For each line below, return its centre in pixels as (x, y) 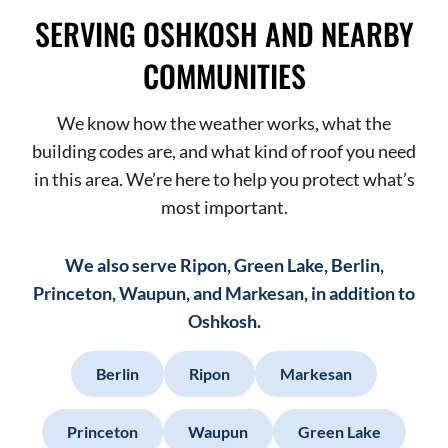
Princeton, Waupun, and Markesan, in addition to (224, 293)
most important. (224, 207)
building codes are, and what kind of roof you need (224, 151)
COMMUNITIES (224, 76)
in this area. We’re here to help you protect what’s (224, 179)
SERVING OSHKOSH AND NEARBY (224, 34)
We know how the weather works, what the (224, 123)
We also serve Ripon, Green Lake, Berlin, (224, 265)
